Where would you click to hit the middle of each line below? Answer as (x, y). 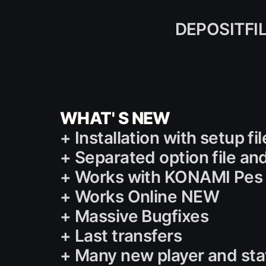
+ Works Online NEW (140, 196)
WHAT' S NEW (115, 118)
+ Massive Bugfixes (134, 216)
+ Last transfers (121, 235)
